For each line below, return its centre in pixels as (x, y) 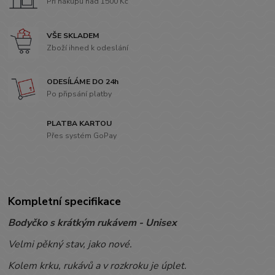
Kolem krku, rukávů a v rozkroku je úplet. (98, 266)
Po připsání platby (79, 94)
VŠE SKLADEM (73, 36)
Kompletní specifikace (65, 202)
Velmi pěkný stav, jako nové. (70, 245)
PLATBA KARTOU (79, 124)
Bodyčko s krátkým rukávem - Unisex (93, 223)
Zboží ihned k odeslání (88, 48)
